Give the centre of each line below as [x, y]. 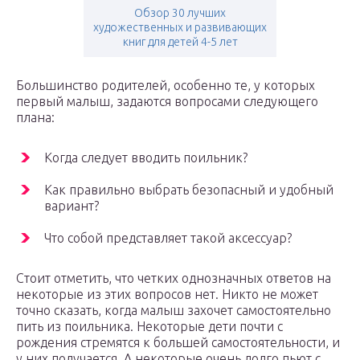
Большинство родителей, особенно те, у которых [166, 86]
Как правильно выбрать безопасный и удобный [189, 190]
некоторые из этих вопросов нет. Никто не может [167, 295]
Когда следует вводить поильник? [146, 158]
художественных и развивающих [180, 28]
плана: [35, 118]
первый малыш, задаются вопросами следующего [167, 102]
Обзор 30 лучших [180, 13]
